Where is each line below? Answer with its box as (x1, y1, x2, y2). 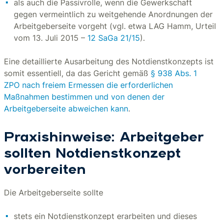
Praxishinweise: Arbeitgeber (4, 131, 204, 145)
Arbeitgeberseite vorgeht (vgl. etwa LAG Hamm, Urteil (14, 21, 216, 31)
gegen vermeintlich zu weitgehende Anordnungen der (14, 9, 213, 19)
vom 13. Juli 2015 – (14, 33, 87, 43)
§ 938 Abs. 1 (151, 68, 197, 78)
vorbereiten (4, 164, 86, 177)
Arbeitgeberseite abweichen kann (4, 104, 128, 113)
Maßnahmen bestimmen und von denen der (4, 92, 165, 102)
